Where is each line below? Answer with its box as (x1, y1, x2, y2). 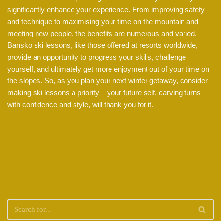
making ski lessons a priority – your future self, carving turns (7, 88, 201, 97)
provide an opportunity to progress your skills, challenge (7, 53, 186, 62)
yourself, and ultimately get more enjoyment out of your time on (7, 65, 209, 74)
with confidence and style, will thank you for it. (7, 100, 153, 109)
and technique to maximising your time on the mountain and (7, 17, 198, 26)
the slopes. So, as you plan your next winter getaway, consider (7, 76, 208, 85)
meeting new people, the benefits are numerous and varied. (7, 29, 197, 38)
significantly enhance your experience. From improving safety (7, 5, 205, 14)
